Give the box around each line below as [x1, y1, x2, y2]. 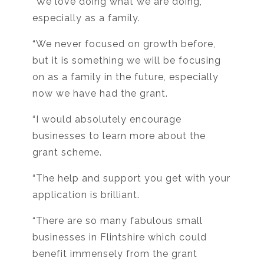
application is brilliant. [32, 189, 140, 200]
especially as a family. [32, 12, 140, 24]
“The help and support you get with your [32, 172, 230, 184]
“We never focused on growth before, [32, 38, 216, 49]
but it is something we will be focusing [32, 54, 221, 66]
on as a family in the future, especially [32, 71, 219, 82]
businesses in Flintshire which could [32, 231, 207, 243]
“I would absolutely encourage [32, 113, 181, 125]
